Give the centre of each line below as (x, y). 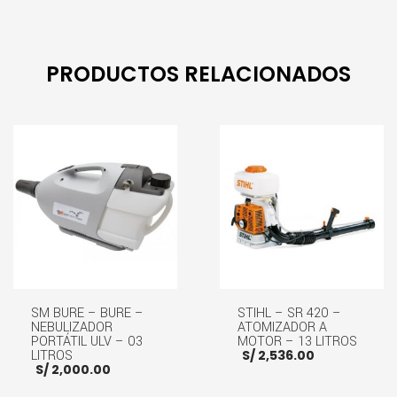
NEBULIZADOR (72, 327)
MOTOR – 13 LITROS (297, 341)
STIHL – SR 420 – (289, 313)
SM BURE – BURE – (87, 313)
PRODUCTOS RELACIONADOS (198, 74)
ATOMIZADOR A (282, 327)
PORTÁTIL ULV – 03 (87, 341)
